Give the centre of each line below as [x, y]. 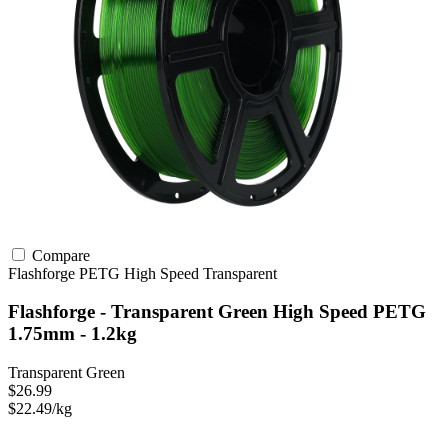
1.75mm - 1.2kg [72, 334]
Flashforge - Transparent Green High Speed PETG [217, 312]
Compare [59, 255]
